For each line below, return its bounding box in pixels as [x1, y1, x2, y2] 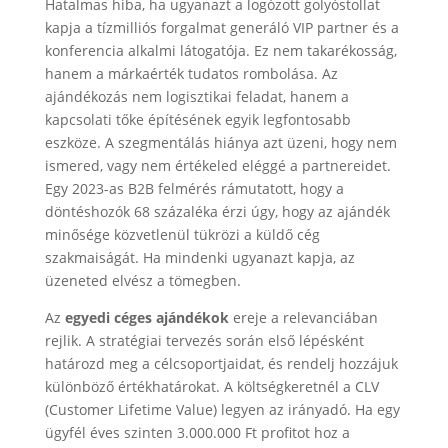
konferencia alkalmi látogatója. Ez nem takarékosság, [44, 40, 397, 60]
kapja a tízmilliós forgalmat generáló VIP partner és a [44, 17, 399, 37]
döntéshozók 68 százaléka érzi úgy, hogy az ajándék [44, 201, 390, 221]
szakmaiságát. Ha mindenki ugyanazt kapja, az [44, 247, 355, 267]
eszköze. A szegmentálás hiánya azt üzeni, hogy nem [44, 132, 397, 152]
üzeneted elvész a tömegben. [44, 270, 241, 290]
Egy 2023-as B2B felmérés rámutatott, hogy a [44, 178, 344, 198]
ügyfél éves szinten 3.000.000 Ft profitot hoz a [44, 422, 350, 442]
